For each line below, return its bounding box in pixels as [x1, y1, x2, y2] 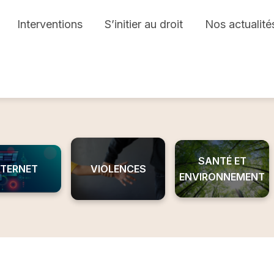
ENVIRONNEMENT [179, 170, 265, 183]
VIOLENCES [90, 162, 146, 175]
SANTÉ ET [198, 154, 246, 167]
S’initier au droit [105, 18, 183, 31]
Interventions [17, 18, 83, 31]
